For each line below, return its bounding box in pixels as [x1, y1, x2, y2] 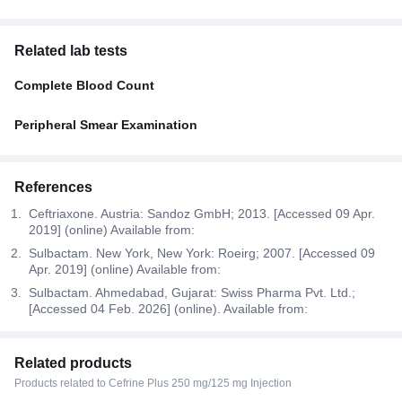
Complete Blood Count [14, 77, 154, 92]
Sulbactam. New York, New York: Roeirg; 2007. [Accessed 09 [29, 245, 375, 260]
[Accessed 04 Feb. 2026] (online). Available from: [29, 301, 311, 316]
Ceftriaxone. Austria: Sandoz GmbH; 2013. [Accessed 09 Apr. [29, 205, 375, 221]
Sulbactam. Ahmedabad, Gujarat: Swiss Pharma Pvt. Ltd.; [29, 284, 355, 300]
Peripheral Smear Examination [14, 117, 197, 132]
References [14, 179, 92, 195]
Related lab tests [14, 42, 127, 58]
